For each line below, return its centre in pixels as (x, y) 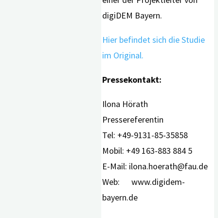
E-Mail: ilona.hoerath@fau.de (155, 166)
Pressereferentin (133, 120)
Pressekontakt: (132, 80)
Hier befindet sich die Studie (154, 40)
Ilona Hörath (125, 104)
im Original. (123, 55)
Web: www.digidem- (144, 182)
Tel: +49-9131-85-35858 (145, 135)
